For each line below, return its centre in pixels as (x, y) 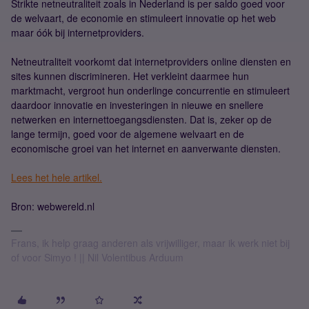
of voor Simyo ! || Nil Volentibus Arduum (97, 257)
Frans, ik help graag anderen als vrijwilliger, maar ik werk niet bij (150, 243)
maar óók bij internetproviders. (78, 32)
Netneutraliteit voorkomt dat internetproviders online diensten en (151, 61)
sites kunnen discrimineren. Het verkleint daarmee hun (130, 76)
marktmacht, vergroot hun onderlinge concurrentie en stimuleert (150, 90)
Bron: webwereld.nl (53, 206)
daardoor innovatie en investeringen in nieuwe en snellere (137, 105)
